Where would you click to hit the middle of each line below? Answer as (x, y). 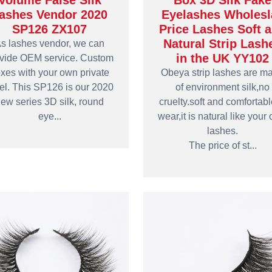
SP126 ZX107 (49, 29)
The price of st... (223, 145)
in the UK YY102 (223, 58)
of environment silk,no (223, 87)
